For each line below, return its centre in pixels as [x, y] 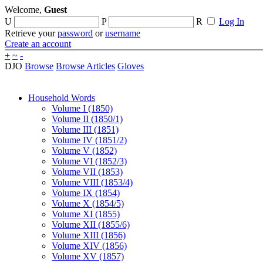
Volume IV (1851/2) [89, 140]
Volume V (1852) [84, 151]
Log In [232, 21]
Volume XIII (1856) [89, 235]
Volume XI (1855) [86, 214]
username [123, 33]
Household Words [62, 98]
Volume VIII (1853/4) [92, 182]
